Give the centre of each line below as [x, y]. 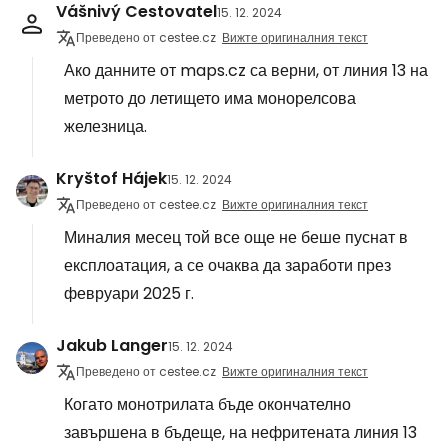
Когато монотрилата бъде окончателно [207, 404]
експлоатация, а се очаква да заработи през [227, 265]
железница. [105, 126]
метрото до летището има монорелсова [210, 98]
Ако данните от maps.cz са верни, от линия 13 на [246, 70]
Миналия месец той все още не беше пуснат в [236, 237]
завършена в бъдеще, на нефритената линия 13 [240, 432]
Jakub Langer [112, 345]
